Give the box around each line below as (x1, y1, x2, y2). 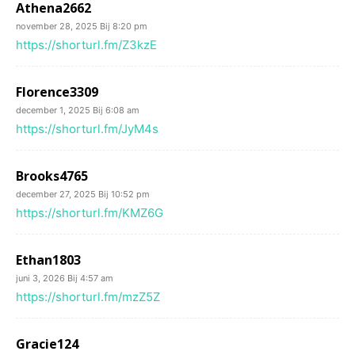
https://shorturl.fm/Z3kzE (16, 37, 157, 52)
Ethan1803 (16, 251, 81, 269)
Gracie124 (16, 335, 78, 353)
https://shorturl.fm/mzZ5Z (16, 289, 160, 304)
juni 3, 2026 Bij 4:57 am (16, 273, 113, 284)
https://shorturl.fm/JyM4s (16, 121, 158, 136)
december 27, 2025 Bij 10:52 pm (16, 189, 150, 200)
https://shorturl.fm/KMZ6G (16, 205, 163, 220)
